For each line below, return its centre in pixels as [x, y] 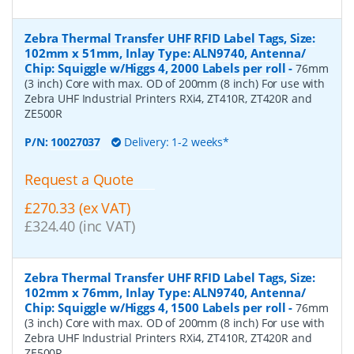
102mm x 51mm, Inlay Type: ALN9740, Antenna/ [165, 53]
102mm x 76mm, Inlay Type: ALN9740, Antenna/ [165, 293]
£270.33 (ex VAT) [77, 208]
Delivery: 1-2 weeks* [175, 141]
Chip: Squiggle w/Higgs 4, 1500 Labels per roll [155, 308]
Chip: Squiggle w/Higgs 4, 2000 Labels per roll [155, 68]
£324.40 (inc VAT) [80, 226]
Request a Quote [79, 179]
